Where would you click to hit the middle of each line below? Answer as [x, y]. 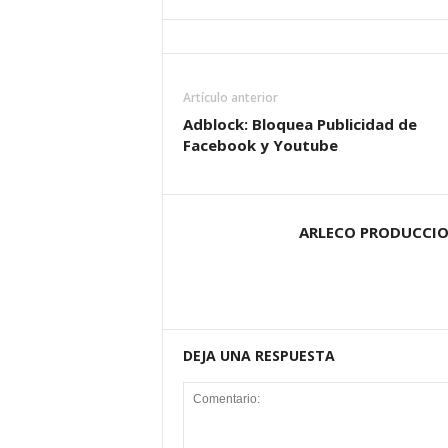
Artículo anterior [230, 98]
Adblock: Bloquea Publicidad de [299, 124]
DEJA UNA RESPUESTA [258, 356]
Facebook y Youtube [260, 145]
